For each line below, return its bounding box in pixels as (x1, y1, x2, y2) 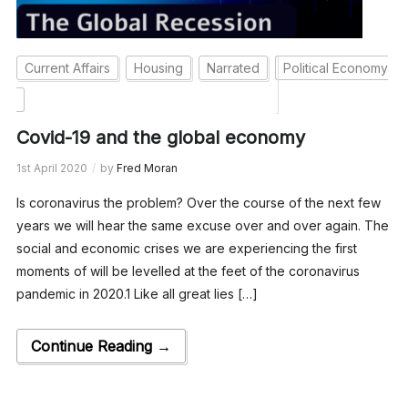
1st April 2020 (15, 160, 87, 175)
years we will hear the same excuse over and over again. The (15, 217, 389, 233)
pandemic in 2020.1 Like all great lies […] (15, 285, 258, 301)
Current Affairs (24, 59, 110, 76)
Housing (133, 59, 183, 76)
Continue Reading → (30, 336, 171, 355)
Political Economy (282, 59, 388, 76)
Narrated (206, 59, 260, 76)
